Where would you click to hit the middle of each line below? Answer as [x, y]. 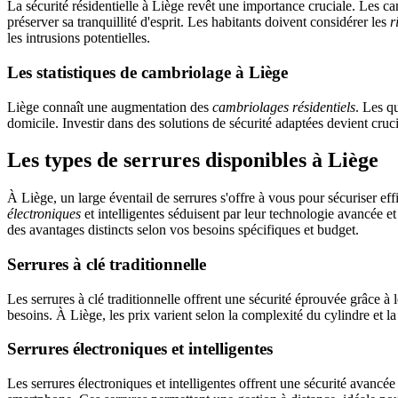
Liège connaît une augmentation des [110, 107]
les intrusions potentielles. [79, 38]
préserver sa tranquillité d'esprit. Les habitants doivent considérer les [199, 22]
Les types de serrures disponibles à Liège [193, 160]
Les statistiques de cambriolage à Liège [147, 72]
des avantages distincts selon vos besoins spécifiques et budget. [183, 230]
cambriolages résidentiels [284, 107]
